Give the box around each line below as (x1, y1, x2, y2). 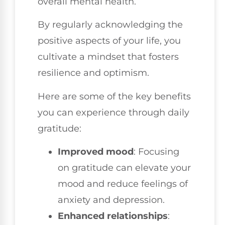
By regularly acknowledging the (38, 19, 183, 31)
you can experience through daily (38, 106, 189, 118)
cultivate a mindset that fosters (38, 51, 179, 63)
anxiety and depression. (58, 194, 165, 206)
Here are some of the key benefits (38, 90, 191, 102)
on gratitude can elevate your (58, 162, 191, 174)
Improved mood (58, 146, 134, 158)
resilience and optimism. (38, 67, 149, 79)
